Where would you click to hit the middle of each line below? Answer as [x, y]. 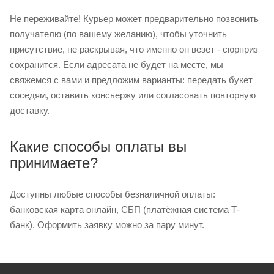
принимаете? [54, 163]
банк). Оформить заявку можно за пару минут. [107, 224]
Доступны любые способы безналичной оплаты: [113, 194]
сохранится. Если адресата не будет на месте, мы [117, 64]
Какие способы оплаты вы [98, 146]
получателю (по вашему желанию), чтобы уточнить [118, 34]
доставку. [30, 110]
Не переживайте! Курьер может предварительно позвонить [134, 18]
